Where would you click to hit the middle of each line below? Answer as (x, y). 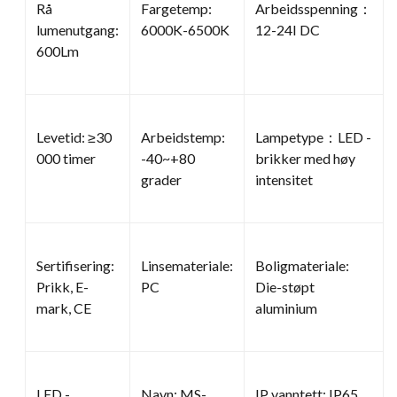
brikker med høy (305, 158)
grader (161, 179)
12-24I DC (288, 29)
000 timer (66, 158)
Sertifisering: (75, 265)
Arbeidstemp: (183, 136)
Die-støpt (285, 286)
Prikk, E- (62, 286)
